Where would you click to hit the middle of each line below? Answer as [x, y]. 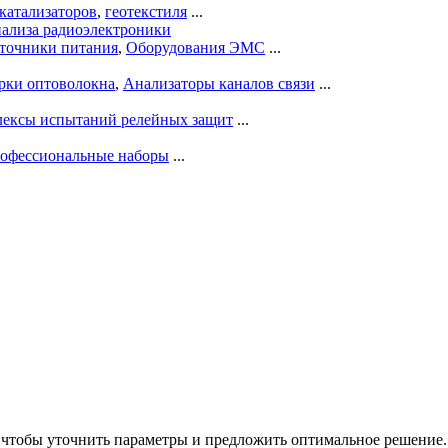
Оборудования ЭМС [195, 47]
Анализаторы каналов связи [219, 83]
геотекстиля [146, 11]
